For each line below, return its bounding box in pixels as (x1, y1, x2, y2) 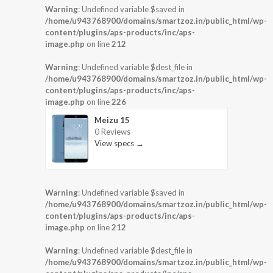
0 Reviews (94, 126, 130, 136)
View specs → (94, 138, 144, 148)
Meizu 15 (94, 115, 130, 125)
